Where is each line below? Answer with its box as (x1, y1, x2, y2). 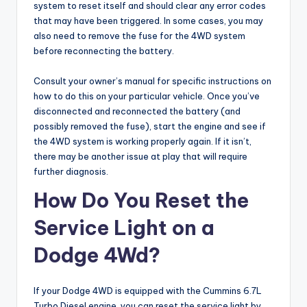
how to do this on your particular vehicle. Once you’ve (34, 90, 260, 101)
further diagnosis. (34, 165, 108, 177)
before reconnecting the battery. (34, 45, 174, 56)
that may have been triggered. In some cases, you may (34, 14, 263, 26)
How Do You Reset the (34, 187, 249, 213)
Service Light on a (34, 214, 214, 241)
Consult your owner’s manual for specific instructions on (34, 75, 271, 86)
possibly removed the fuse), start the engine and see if (34, 120, 266, 132)
